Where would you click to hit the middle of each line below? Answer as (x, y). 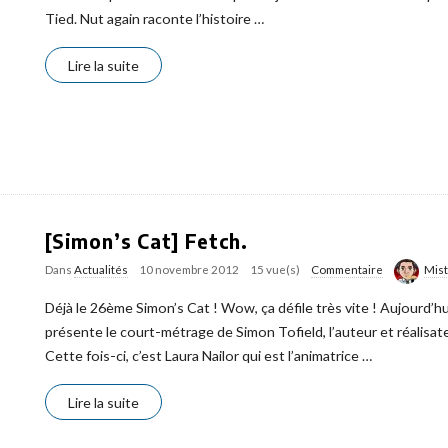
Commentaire (347, 269)
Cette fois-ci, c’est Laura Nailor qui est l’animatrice (202, 355)
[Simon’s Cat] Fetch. (146, 241)
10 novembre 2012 (189, 269)
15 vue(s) (275, 269)
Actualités (101, 269)
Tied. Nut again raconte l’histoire (148, 18)
